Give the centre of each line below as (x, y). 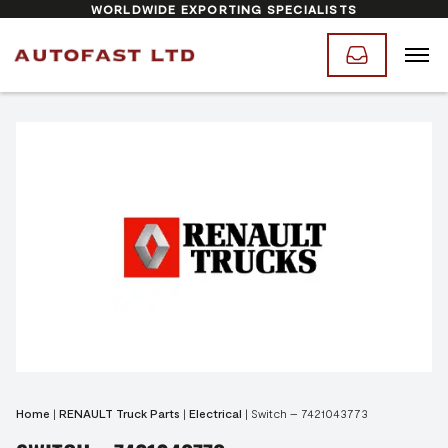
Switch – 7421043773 (309, 413)
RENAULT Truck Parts (119, 413)
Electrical (215, 413)
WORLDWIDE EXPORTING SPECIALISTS (224, 9)
